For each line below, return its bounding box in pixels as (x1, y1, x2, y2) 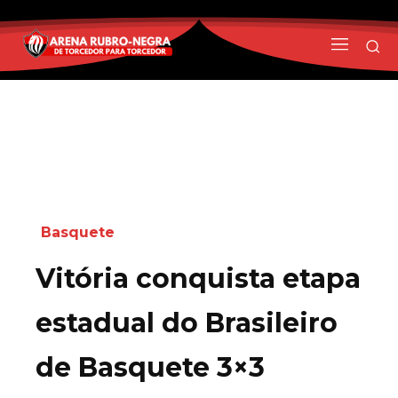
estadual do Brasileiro (36, 306, 338, 339)
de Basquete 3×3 (36, 350, 265, 384)
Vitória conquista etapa (36, 261, 361, 295)
